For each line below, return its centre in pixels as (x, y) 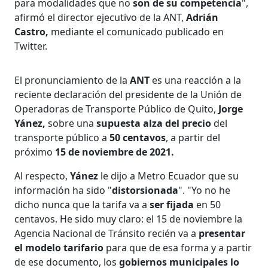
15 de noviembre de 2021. (115, 152)
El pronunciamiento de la (72, 80)
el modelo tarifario (59, 247)
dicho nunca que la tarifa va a (82, 204)
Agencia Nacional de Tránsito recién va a (106, 233)
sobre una (71, 123)
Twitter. (31, 46)
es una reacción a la (197, 80)
